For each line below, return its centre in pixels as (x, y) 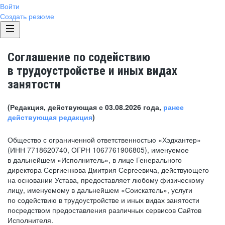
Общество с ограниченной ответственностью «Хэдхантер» (104, 140)
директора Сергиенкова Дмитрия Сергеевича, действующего (108, 170)
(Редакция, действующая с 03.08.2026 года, (85, 107)
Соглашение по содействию (79, 57)
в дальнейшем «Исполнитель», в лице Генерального (95, 160)
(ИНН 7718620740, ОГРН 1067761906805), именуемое (98, 150)
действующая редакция (50, 117)
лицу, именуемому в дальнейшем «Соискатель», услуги (100, 190)
